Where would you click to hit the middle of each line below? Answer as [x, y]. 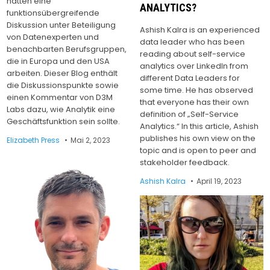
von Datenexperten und [53, 37]
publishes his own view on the [198, 138]
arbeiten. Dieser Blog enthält [62, 73]
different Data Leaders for [190, 78]
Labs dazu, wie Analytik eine [61, 109]
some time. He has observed [197, 90]
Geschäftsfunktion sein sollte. [64, 121]
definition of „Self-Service [190, 114]
